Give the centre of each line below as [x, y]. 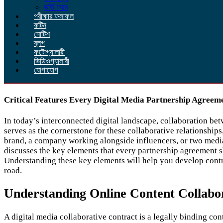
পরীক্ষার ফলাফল [54, 16]
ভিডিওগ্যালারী [52, 61]
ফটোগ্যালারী [49, 52]
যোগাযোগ [46, 70]
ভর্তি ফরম [56, 7]
